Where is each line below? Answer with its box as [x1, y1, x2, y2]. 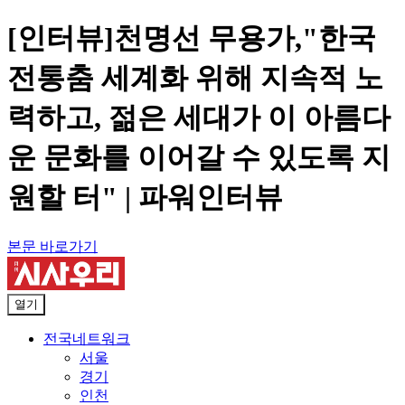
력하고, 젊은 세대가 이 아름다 [7, 101, 391, 135]
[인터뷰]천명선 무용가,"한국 [7, 22, 376, 55]
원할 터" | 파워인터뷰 [7, 181, 283, 214]
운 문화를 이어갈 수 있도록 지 [7, 141, 391, 174]
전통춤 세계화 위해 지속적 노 [7, 61, 383, 95]
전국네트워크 [43, 331, 130, 347]
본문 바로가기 [7, 238, 98, 254]
